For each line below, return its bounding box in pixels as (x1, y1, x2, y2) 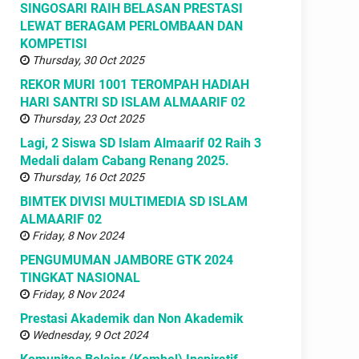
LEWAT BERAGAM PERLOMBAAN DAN (20, 18, 243, 34)
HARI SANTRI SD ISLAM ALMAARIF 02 (20, 94, 245, 110)
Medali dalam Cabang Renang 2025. (20, 152, 229, 168)
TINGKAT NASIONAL (20, 269, 140, 285)
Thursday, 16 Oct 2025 (30, 170, 144, 184)
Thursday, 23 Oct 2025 (30, 111, 144, 125)
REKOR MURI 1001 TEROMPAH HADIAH (20, 76, 249, 92)
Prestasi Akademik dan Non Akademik (20, 310, 244, 326)
